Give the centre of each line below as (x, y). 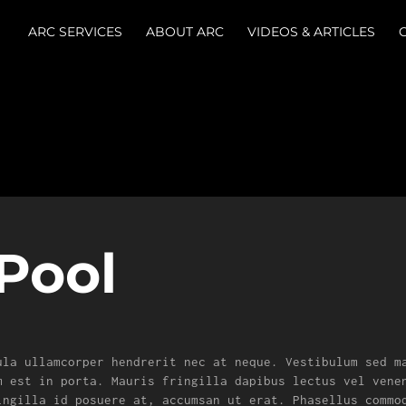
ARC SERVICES (75, 32)
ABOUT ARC (184, 32)
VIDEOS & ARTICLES (311, 32)
